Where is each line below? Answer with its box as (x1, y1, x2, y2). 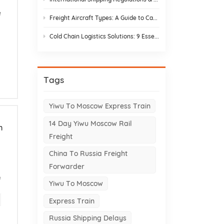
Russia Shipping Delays (48, 213, 126, 222)
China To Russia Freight (48, 148, 127, 158)
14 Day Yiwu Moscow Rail (48, 118, 132, 128)
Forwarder (48, 161, 84, 171)
